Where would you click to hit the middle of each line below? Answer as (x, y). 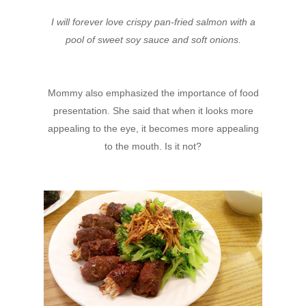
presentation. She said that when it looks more (153, 111)
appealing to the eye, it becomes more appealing (153, 128)
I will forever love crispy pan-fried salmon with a (153, 22)
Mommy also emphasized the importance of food (153, 93)
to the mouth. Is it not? (153, 146)
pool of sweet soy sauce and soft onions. (153, 40)
